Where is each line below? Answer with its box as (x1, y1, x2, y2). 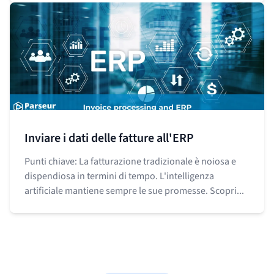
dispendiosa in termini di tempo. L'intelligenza (24, 169, 214, 183)
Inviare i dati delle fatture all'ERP (24, 129, 194, 147)
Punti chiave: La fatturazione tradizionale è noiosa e (24, 154, 236, 168)
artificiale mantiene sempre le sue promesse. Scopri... (24, 183, 244, 198)
